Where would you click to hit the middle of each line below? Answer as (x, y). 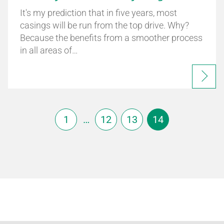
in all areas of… (49, 50)
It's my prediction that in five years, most (98, 13)
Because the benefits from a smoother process (111, 38)
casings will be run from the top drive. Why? (104, 25)
